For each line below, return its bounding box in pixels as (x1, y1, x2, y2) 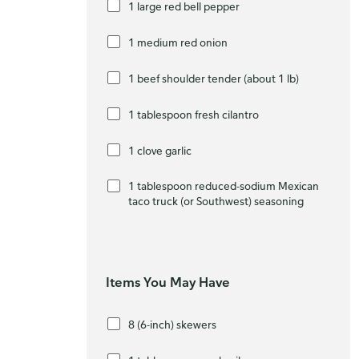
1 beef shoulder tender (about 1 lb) (128, 71, 299, 85)
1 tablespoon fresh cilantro (128, 107, 259, 121)
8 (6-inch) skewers (128, 317, 216, 331)
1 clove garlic (128, 143, 192, 157)
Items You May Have (106, 274, 230, 290)
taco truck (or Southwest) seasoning (128, 194, 304, 208)
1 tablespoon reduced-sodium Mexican (128, 179, 195, 192)
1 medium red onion (128, 34, 228, 49)
